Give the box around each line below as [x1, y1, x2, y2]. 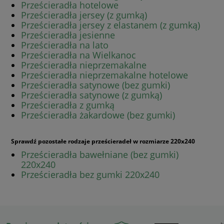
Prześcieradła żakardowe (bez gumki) [21, 108, 175, 121]
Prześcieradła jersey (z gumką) [21, 8, 147, 21]
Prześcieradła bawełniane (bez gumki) [21, 148, 178, 160]
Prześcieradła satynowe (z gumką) [21, 88, 162, 101]
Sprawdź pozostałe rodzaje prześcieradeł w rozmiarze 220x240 [11, 136, 195, 145]
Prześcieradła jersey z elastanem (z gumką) [21, 18, 200, 31]
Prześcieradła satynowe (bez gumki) [21, 78, 170, 91]
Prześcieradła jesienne [21, 28, 115, 41]
